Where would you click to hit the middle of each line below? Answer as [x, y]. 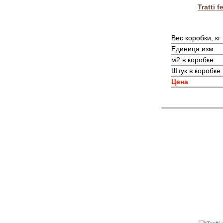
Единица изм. [193, 49]
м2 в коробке [192, 60]
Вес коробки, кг [196, 38]
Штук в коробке [196, 71]
